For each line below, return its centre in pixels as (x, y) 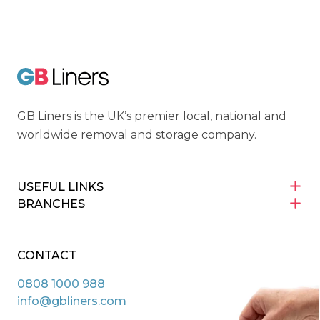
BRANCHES (51, 204)
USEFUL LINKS (60, 187)
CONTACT (47, 256)
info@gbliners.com (72, 301)
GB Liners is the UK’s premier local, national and (152, 116)
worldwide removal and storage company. (137, 135)
